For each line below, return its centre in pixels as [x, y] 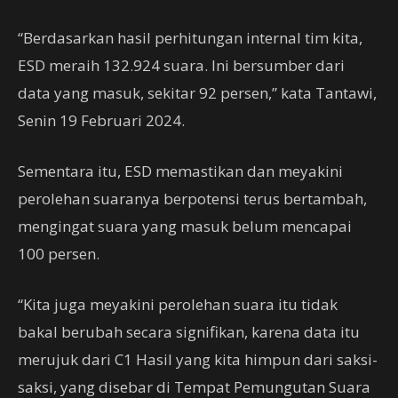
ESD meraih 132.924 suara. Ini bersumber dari [181, 66]
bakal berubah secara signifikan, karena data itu [189, 332]
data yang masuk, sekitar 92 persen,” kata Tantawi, [197, 93]
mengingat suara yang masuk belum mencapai [185, 227]
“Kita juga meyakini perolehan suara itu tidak [178, 305]
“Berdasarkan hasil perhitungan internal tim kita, [190, 38]
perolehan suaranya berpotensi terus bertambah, [192, 199]
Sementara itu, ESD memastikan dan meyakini [180, 171]
